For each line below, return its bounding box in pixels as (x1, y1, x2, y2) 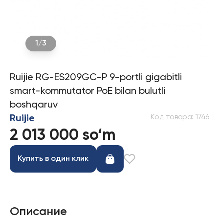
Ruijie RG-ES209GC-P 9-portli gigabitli (10, 73, 182, 83)
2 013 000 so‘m (10, 128, 116, 143)
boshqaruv (10, 100, 58, 110)
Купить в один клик (18, 155, 88, 163)
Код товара (151, 113, 192, 121)
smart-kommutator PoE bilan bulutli (10, 87, 165, 96)
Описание (10, 206, 67, 218)
